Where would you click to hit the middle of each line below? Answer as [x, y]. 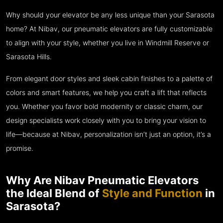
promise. [20, 149]
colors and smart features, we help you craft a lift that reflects [106, 93]
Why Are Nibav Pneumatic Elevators [102, 180]
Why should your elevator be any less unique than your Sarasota [110, 15]
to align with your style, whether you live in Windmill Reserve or [108, 43]
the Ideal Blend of [54, 193]
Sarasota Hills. [29, 57]
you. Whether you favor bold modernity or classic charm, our [104, 107]
